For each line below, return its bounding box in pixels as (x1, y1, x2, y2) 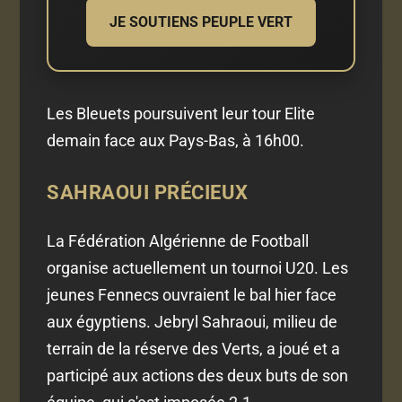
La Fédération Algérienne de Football (47, 232, 310, 251)
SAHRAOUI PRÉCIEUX (47, 181, 249, 205)
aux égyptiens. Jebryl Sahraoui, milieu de (47, 312, 338, 332)
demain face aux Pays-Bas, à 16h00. (47, 131, 305, 151)
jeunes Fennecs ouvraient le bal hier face (47, 285, 337, 305)
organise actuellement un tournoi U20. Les (47, 258, 349, 278)
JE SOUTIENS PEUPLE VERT (109, 13, 293, 31)
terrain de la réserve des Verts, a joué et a (47, 339, 341, 359)
